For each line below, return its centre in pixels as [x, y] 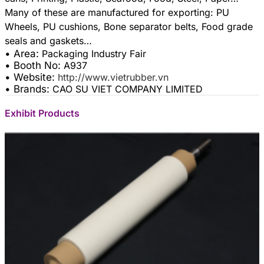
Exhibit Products [42, 113]
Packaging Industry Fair [94, 53]
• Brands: [29, 89]
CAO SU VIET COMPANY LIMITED [128, 89]
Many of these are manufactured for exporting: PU [117, 12]
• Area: [23, 53]
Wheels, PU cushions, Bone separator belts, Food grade [129, 26]
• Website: [31, 77]
